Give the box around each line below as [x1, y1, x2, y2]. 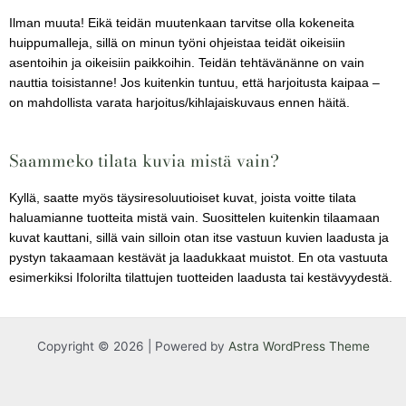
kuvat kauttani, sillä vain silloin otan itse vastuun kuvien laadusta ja [9, 231, 389, 246]
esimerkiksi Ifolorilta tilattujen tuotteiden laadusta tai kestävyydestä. [9, 271, 396, 285]
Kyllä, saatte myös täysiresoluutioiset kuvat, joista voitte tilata [9, 191, 356, 206]
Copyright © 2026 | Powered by [36, 339, 228, 354]
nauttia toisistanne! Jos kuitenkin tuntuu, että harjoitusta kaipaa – [9, 76, 380, 91]
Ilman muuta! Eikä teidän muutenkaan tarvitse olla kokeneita [9, 16, 354, 31]
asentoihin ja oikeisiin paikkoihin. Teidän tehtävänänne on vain [9, 56, 364, 71]
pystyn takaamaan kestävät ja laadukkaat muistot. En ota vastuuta [9, 251, 388, 266]
